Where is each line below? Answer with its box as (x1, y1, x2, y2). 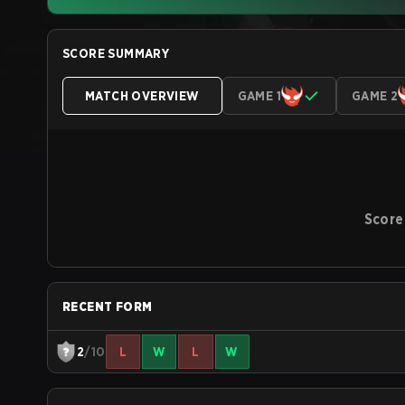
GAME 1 (237, 89, 282, 103)
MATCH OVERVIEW (85, 89, 200, 103)
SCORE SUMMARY (62, 46, 170, 61)
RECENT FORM (62, 299, 153, 314)
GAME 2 (352, 89, 399, 103)
